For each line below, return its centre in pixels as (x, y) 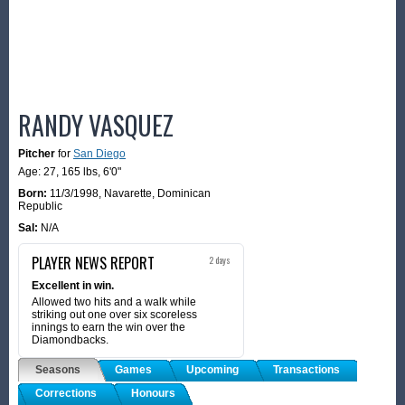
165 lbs (80, 171)
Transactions (306, 369)
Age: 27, (40, 171)
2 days (220, 259)
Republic (40, 206)
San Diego (99, 153)
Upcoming (212, 369)
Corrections (66, 393)
